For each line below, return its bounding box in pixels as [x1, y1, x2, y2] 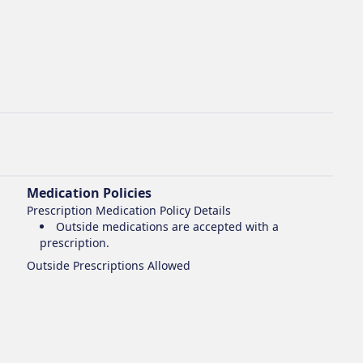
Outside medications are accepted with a [56, 219, 280, 234]
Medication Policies [27, 184, 152, 202]
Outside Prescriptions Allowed [27, 258, 191, 273]
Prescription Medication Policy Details [27, 203, 232, 218]
